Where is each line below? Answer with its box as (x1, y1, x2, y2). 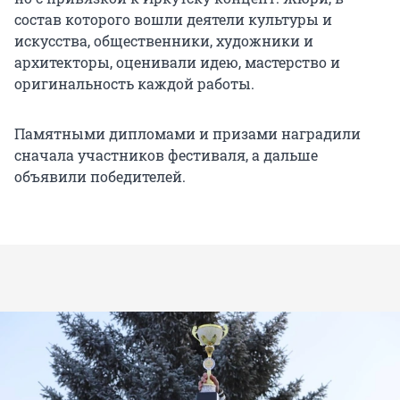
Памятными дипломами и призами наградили (14, 124, 361, 144)
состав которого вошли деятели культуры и (14, 10, 332, 29)
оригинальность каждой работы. (14, 74, 254, 94)
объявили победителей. (14, 167, 186, 187)
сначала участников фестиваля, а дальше (14, 146, 318, 165)
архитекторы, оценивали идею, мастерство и (14, 53, 340, 72)
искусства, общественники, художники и (14, 31, 313, 51)
